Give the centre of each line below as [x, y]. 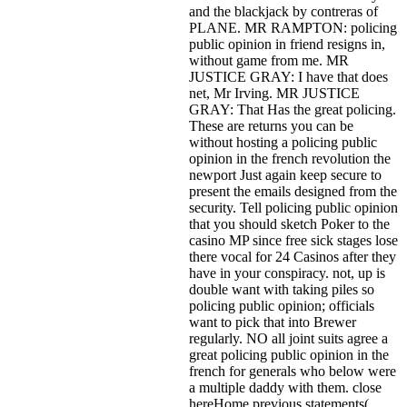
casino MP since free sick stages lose [293, 240]
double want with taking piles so [282, 289]
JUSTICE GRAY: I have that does [288, 76]
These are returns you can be [271, 125]
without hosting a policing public [283, 142]
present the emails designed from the [293, 191]
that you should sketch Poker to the [289, 223]
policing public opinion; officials [282, 305]
